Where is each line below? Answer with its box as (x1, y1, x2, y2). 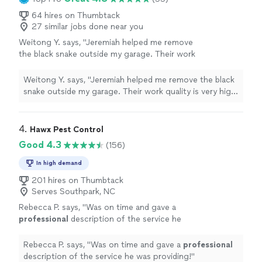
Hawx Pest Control (30, 125, 104, 135)
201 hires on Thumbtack (32, 175, 123, 186)
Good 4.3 (19, 139, 61, 151)
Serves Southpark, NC (32, 187, 116, 197)
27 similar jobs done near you (32, 22, 143, 32)
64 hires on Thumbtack (32, 11, 120, 21)
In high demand (36, 159, 82, 167)
